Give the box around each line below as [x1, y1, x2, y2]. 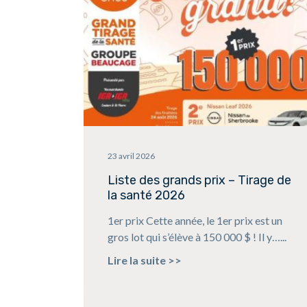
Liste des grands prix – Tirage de [108, 173, 292, 188]
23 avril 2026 [108, 151, 156, 162]
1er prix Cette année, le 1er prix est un [108, 214, 283, 228]
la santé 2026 [108, 188, 186, 204]
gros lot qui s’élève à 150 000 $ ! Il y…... [108, 230, 287, 244]
